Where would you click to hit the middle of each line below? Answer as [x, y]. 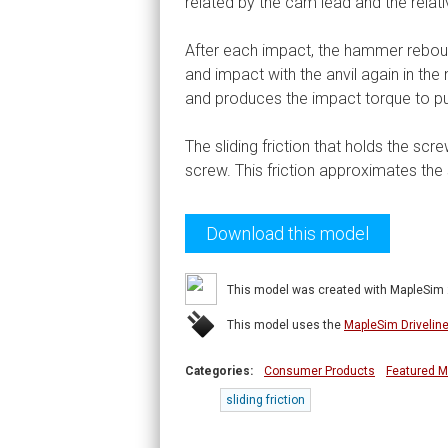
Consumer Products [319, 371]
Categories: [222, 371]
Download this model [287, 233]
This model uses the [285, 325]
